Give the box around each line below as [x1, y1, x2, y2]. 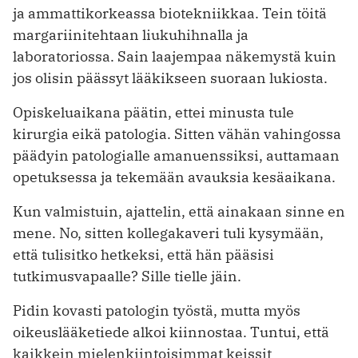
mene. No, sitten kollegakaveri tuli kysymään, [13, 224, 324, 243]
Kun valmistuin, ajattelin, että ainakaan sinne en [13, 202, 345, 221]
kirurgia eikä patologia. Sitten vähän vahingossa [13, 125, 341, 144]
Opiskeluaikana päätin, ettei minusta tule [13, 103, 294, 122]
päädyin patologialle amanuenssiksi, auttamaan [13, 146, 340, 165]
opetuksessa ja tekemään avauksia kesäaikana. [13, 168, 336, 187]
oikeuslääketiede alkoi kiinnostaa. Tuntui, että [13, 323, 329, 342]
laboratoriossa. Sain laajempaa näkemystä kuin [13, 47, 336, 66]
